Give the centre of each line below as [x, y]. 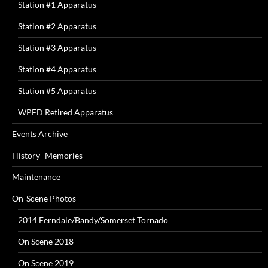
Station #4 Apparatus [57, 69]
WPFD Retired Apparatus [66, 112]
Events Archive [40, 133]
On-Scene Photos [44, 198]
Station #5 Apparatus [57, 90]
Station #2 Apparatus [57, 26]
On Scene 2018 [46, 241]
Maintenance [36, 176]
